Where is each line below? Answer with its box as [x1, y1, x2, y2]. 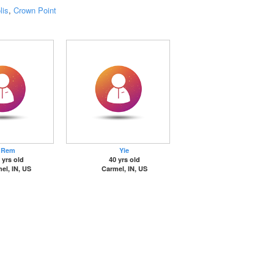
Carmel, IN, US [101, 164, 147, 173]
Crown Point [13, 4, 56, 16]
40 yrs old [108, 155, 140, 164]
